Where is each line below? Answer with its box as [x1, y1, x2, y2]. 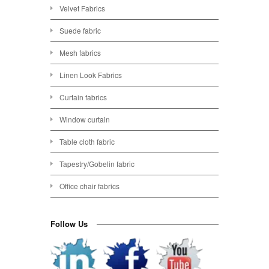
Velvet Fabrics [59, 3, 105, 14]
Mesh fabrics [59, 47, 101, 58]
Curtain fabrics [59, 92, 107, 103]
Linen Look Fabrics [59, 70, 122, 80]
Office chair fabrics [59, 181, 119, 192]
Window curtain [59, 114, 110, 125]
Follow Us [50, 218, 88, 230]
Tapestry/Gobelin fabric [59, 159, 134, 169]
